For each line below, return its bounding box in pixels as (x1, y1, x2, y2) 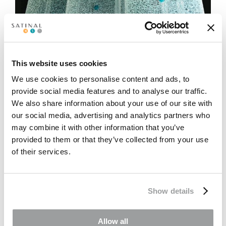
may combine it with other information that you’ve (12, 123, 185, 132)
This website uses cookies (12, 59, 107, 68)
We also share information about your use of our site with (12, 99, 212, 107)
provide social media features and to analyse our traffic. (12, 87, 207, 95)
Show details (148, 186, 194, 195)
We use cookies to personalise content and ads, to (12, 75, 190, 83)
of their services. (12, 147, 71, 156)
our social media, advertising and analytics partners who (12, 111, 210, 120)
